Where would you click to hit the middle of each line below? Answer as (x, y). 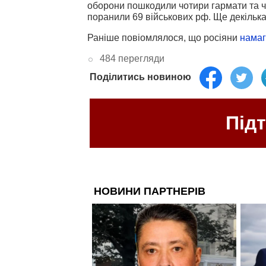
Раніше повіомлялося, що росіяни (164, 37)
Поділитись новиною (140, 77)
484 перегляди (132, 58)
